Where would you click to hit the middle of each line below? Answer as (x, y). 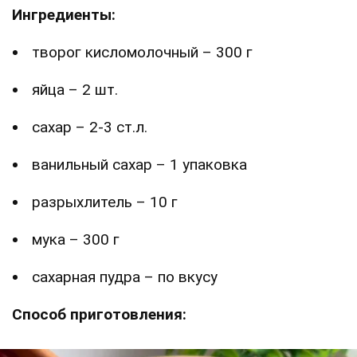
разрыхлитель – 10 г (105, 202)
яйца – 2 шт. (75, 89)
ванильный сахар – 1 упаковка (139, 164)
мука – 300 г (76, 239)
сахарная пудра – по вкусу (125, 277)
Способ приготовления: (99, 314)
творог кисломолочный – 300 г (142, 52)
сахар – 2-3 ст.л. (90, 127)
